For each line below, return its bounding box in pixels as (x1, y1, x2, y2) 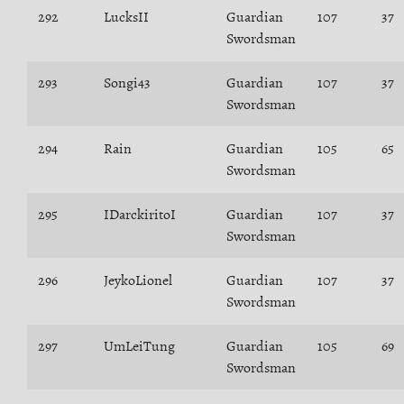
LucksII (104, 7, 149, 27)
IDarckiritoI (104, 205, 176, 225)
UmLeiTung (104, 336, 175, 356)
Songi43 (104, 73, 151, 93)
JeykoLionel (104, 271, 172, 290)
